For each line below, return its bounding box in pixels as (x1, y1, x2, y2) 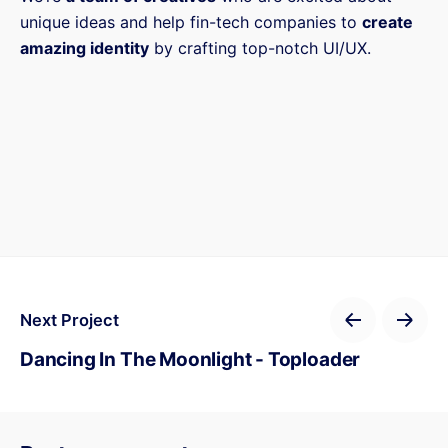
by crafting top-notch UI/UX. (149, 37, 371, 58)
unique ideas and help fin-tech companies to (20, 11, 362, 32)
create (362, 11, 413, 32)
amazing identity (20, 37, 149, 58)
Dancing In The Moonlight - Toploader (20, 348, 361, 372)
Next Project (20, 309, 119, 330)
